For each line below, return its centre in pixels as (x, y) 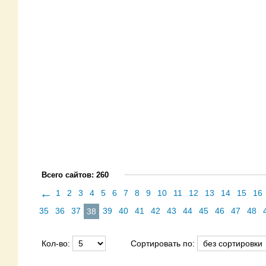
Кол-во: (57, 243)
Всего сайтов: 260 (75, 175)
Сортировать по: (164, 243)
